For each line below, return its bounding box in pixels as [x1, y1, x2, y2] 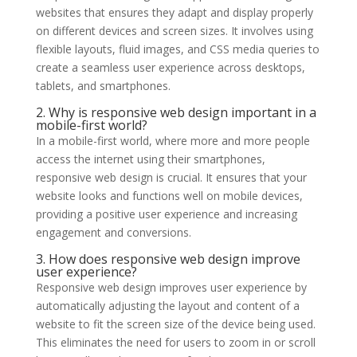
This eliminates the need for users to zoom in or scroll [35, 334, 316, 350]
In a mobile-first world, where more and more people [35, 132, 310, 148]
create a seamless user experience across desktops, [35, 59, 305, 75]
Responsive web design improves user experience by [35, 279, 307, 295]
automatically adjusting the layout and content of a [35, 297, 300, 313]
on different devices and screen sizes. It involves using [35, 22, 313, 38]
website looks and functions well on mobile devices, [35, 187, 303, 203]
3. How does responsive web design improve [35, 249, 300, 268]
